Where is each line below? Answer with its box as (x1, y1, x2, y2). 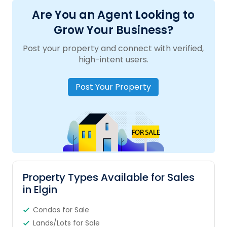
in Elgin (22, 182, 57, 197)
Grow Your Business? (53, 22, 173, 38)
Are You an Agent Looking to (32, 7, 195, 23)
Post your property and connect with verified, (23, 43, 204, 54)
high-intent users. (78, 54, 148, 65)
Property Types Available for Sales (22, 170, 195, 184)
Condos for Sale (32, 205, 89, 215)
